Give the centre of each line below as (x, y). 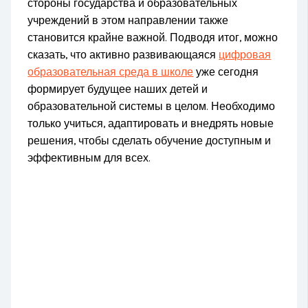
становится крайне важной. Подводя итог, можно (153, 37)
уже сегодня (226, 72)
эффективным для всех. (89, 158)
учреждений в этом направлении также (128, 20)
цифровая (245, 55)
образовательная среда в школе (111, 72)
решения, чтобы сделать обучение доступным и (150, 141)
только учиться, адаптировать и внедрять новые (151, 123)
